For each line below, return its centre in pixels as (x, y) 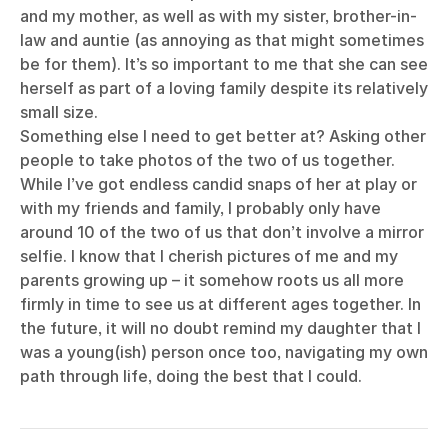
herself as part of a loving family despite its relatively (224, 88)
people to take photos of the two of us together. (207, 160)
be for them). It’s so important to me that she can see (224, 64)
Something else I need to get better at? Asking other (223, 136)
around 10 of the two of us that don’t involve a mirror (222, 232)
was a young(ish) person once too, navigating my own (224, 352)
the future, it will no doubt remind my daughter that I (220, 328)
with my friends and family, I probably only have (200, 208)
